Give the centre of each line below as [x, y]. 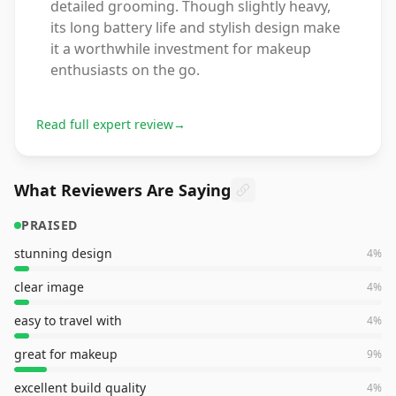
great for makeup [66, 354]
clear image [49, 287]
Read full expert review [105, 124]
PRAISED [49, 225]
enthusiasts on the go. [125, 70]
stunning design [63, 253]
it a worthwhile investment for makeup [181, 49]
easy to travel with [68, 320]
